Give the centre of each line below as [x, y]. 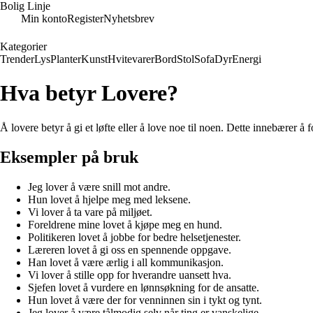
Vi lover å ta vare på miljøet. [90, 212]
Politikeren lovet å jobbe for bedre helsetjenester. [134, 237]
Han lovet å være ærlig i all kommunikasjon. [126, 262]
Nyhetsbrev [129, 19]
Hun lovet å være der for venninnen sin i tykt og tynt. [145, 300]
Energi [247, 59]
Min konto [44, 19]
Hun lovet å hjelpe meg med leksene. [109, 199]
